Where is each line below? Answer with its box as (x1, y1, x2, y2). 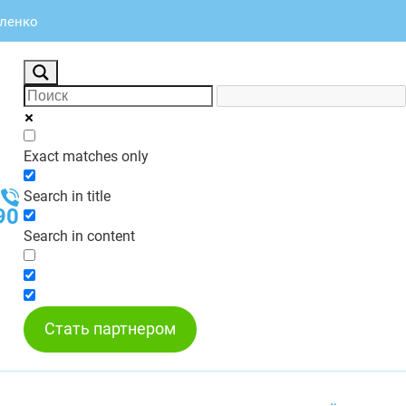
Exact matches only (23, 148, 149, 165)
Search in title (23, 188, 111, 205)
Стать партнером (43, 319, 176, 339)
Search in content (23, 227, 135, 245)
